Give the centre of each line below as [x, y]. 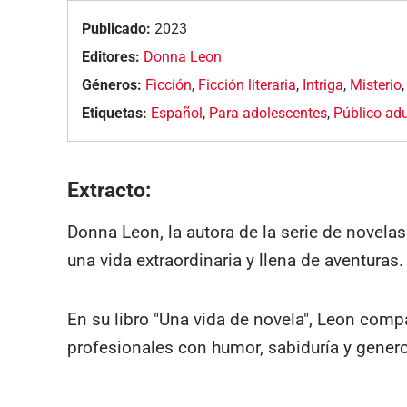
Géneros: [112, 84]
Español [177, 113]
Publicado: [117, 28]
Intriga [323, 84]
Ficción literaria [248, 84]
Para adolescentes [268, 113]
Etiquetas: [115, 113]
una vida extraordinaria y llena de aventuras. [235, 261]
